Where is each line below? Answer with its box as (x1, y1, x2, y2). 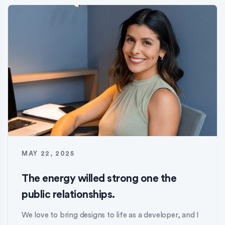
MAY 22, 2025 (22, 150, 75, 157)
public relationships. (22, 189, 115, 200)
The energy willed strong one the (22, 173, 176, 184)
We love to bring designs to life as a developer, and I (22, 211, 199, 219)
